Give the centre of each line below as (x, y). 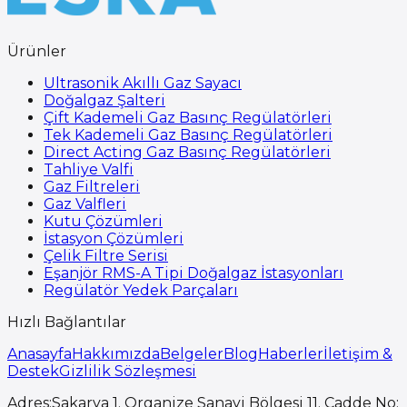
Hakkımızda (116, 353)
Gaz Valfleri (85, 203)
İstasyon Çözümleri (114, 238)
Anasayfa (40, 353)
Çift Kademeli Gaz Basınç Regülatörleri (188, 117)
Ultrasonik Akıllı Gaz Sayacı (143, 83)
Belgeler (192, 353)
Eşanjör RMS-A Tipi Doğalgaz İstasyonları (194, 273)
